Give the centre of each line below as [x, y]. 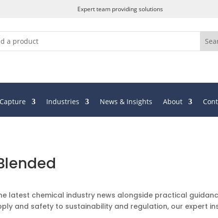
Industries [63, 101]
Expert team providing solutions [120, 9]
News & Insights [126, 101]
